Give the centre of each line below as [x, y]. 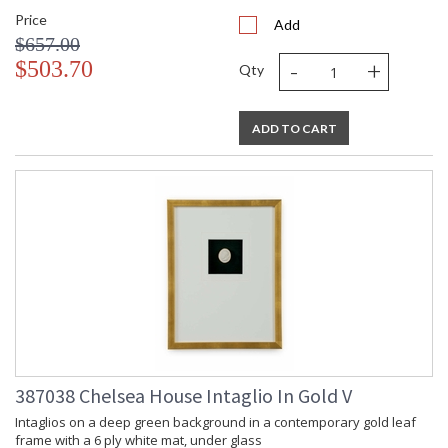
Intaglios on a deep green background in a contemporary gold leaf [215, 422]
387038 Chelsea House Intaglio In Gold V [183, 396]
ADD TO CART [294, 129]
